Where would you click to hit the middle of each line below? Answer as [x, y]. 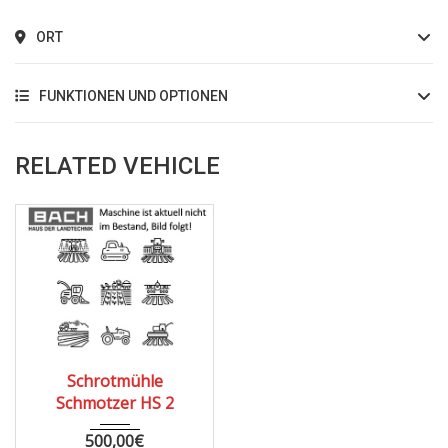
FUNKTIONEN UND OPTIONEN [132, 96]
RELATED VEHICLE [117, 166]
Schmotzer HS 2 [114, 402]
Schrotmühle [114, 380]
